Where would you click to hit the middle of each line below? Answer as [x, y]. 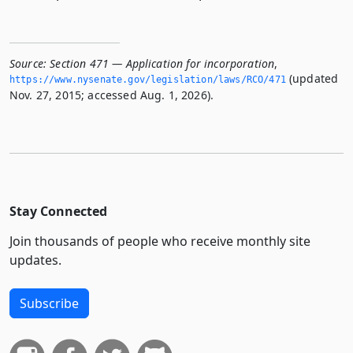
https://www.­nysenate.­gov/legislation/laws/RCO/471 [148, 80]
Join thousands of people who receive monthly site [160, 241]
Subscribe [49, 303]
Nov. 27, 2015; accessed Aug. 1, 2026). [112, 95]
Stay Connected [58, 211]
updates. [35, 260]
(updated [312, 78]
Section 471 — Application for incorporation [162, 63]
